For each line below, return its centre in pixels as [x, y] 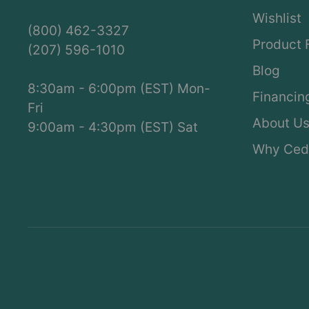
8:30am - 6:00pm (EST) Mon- [119, 89]
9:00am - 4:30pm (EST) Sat [113, 128]
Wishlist [277, 19]
